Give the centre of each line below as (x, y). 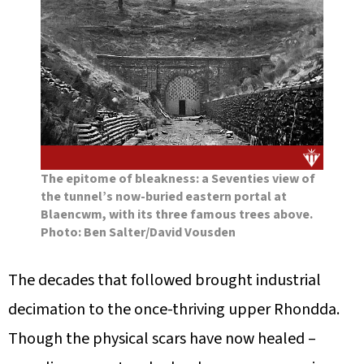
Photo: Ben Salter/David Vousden (138, 232)
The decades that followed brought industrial (165, 280)
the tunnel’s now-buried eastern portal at (164, 196)
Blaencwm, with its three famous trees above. (177, 214)
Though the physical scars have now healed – (162, 338)
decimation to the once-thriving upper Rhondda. (174, 309)
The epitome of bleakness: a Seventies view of (178, 178)
